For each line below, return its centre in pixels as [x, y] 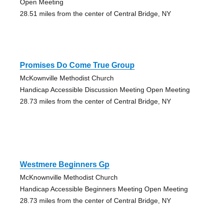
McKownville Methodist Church [67, 78]
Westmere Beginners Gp [64, 164]
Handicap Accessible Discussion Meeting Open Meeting [105, 89]
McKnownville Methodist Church [69, 177]
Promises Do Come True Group [77, 65]
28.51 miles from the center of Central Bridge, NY [95, 13]
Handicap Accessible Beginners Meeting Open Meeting [104, 189]
